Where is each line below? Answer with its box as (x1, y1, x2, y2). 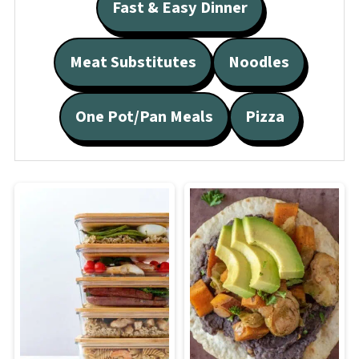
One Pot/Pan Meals (75, 105, 213, 129)
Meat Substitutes (70, 50, 196, 75)
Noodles (228, 50, 289, 75)
